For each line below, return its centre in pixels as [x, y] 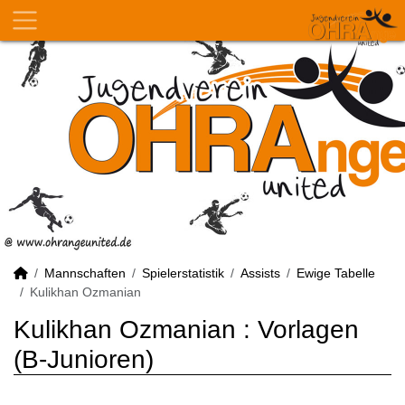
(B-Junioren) [84, 359]
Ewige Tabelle [336, 273]
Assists [260, 273]
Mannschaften [85, 273]
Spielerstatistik [183, 273]
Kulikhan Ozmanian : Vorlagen [186, 330]
